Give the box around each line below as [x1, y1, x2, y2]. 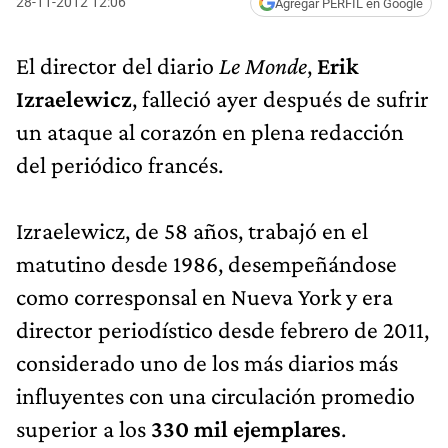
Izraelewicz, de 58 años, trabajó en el [16, 216, 368, 244]
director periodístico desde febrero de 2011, [16, 315, 429, 343]
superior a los [16, 414, 146, 442]
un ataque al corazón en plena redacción [16, 117, 404, 145]
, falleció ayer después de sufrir [132, 84, 429, 112]
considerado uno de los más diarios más [16, 348, 398, 376]
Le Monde [219, 51, 307, 79]
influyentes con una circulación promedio [16, 381, 415, 409]
